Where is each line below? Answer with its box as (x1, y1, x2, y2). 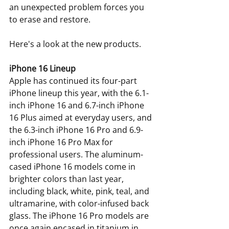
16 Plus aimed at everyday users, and (9, 111, 154, 123)
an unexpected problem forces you (9, 1, 146, 13)
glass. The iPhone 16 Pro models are (9, 210, 151, 221)
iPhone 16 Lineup (9, 62, 76, 74)
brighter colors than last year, (9, 173, 126, 185)
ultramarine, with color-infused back (9, 197, 151, 209)
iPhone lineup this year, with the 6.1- (9, 87, 149, 99)
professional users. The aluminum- (9, 148, 143, 160)
